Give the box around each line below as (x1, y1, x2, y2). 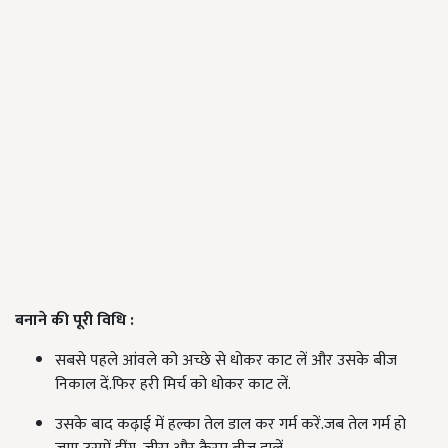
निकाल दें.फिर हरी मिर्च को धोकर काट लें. (55, 371, 291, 398)
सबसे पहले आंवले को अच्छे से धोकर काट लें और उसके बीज (55, 347, 397, 374)
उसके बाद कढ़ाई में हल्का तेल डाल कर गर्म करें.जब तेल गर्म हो (55, 411, 406, 438)
